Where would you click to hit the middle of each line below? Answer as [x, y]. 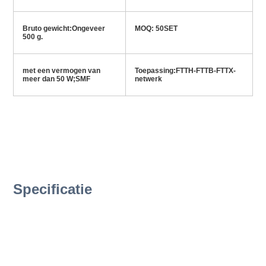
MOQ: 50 [149, 29]
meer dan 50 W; [49, 79]
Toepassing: [155, 71]
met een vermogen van [61, 71]
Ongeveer [88, 29]
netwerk [148, 79]
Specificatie [52, 189]
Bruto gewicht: [47, 29]
